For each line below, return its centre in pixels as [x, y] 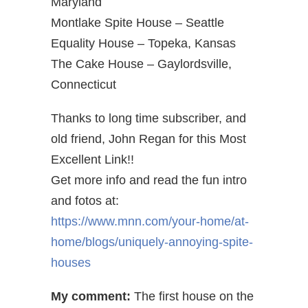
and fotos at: [85, 201]
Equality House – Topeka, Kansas [143, 43]
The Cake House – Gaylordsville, [141, 64]
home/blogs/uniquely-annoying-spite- [152, 242]
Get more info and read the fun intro [149, 180]
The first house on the [192, 296]
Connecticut [84, 85]
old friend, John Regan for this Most [148, 139]
